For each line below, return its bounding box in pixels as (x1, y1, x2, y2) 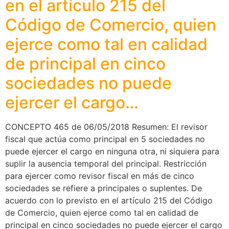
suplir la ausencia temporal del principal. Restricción (5, 158, 207, 169)
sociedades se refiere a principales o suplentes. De (5, 182, 202, 193)
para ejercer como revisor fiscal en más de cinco (5, 170, 194, 181)
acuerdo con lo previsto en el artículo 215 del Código (5, 195, 213, 205)
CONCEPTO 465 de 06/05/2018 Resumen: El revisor (5, 121, 208, 132)
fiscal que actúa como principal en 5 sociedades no (5, 133, 205, 144)
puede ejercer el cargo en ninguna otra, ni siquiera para (5, 146, 219, 156)
